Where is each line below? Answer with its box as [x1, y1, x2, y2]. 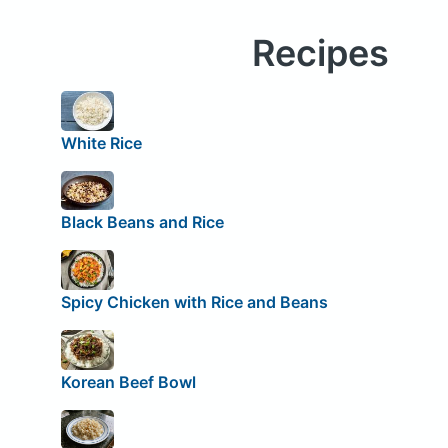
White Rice [60, 132, 142, 153]
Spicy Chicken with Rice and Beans [60, 291, 328, 312]
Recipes [251, 31, 389, 76]
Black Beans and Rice [60, 212, 224, 233]
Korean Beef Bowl [60, 371, 196, 392]
